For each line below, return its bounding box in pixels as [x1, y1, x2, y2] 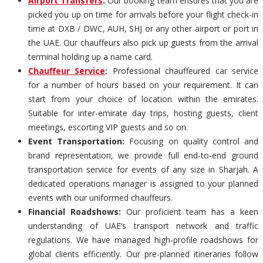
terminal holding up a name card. [28, 50, 153, 62]
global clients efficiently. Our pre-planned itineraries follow [28, 248, 258, 259]
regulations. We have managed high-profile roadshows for [28, 234, 258, 245]
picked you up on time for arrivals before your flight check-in [28, 8, 258, 20]
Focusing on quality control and [124, 135, 259, 147]
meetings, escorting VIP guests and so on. [28, 121, 188, 133]
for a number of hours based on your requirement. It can [28, 79, 258, 90]
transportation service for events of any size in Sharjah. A [28, 163, 258, 175]
